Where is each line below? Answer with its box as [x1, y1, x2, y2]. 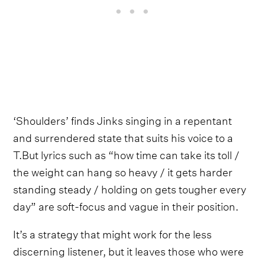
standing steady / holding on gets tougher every [13, 179, 247, 196]
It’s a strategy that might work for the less [13, 224, 212, 241]
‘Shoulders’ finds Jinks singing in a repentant [13, 110, 232, 128]
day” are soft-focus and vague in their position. [13, 196, 239, 214]
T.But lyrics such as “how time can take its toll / [13, 144, 240, 162]
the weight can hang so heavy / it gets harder [13, 161, 233, 179]
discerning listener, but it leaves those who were [13, 241, 244, 258]
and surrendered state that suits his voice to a [13, 127, 234, 145]
